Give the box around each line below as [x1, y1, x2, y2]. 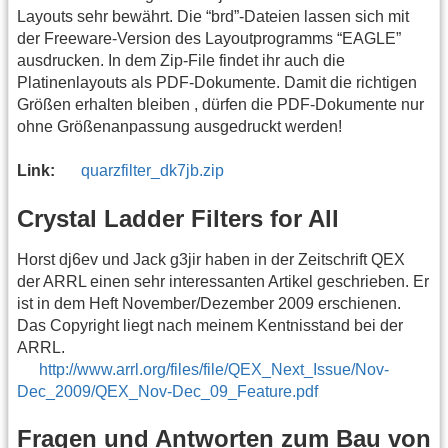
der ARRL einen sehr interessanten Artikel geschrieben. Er [17, 272, 429, 290]
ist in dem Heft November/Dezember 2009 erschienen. [17, 294, 401, 312]
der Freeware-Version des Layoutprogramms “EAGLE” [17, 30, 401, 48]
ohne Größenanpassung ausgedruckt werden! [17, 118, 342, 136]
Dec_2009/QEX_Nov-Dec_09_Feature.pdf [17, 382, 318, 400]
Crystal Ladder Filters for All [17, 204, 339, 232]
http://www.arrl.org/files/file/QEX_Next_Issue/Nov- [39, 360, 390, 378]
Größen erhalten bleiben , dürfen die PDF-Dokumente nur [17, 96, 424, 114]
